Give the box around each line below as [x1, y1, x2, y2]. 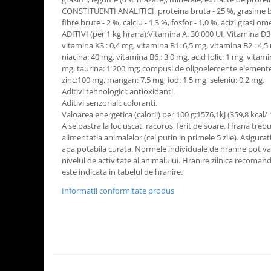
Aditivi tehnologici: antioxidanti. [62, 85, 175, 97]
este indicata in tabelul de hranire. [62, 166, 183, 177]
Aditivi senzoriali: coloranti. [62, 97, 157, 108]
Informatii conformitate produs [62, 184, 174, 196]
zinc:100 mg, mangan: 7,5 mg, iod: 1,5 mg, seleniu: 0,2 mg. [62, 74, 264, 85]
